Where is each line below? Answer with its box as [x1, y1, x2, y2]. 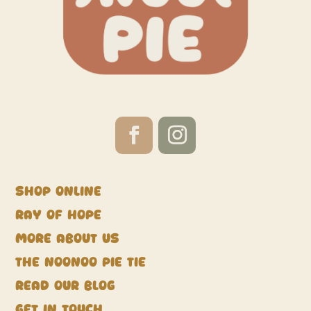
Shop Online [15, 185, 102, 199]
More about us [15, 232, 119, 246]
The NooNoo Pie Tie [15, 255, 146, 269]
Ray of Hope [15, 208, 102, 222]
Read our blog [15, 279, 116, 293]
